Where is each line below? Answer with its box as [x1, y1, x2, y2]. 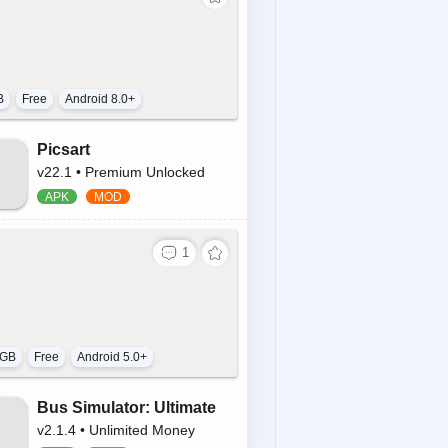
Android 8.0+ [65, 92, 135, 107]
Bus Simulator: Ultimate [37, 398, 216, 416]
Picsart [37, 141, 90, 159]
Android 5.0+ [77, 349, 147, 364]
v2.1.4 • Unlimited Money [37, 421, 195, 438]
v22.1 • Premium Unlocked [37, 164, 205, 181]
